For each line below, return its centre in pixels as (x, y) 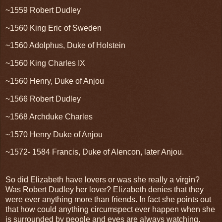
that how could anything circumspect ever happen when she (110, 210)
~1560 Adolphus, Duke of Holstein (65, 46)
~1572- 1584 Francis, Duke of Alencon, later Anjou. (95, 152)
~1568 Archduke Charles (49, 116)
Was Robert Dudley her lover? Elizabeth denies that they (105, 190)
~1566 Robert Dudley (43, 99)
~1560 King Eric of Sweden (54, 28)
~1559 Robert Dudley (43, 10)
